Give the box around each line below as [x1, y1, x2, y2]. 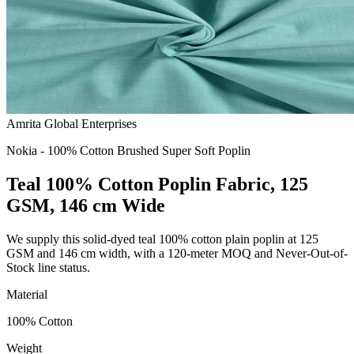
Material [6, 287, 47, 301]
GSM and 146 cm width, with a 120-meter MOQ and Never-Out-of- [6, 246, 348, 260]
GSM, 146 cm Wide [6, 194, 165, 216]
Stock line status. [6, 260, 90, 274]
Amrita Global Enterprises [6, 116, 137, 130]
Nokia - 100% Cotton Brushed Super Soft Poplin [6, 143, 250, 157]
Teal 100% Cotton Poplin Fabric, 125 [6, 173, 308, 194]
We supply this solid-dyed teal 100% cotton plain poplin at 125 [6, 232, 318, 246]
